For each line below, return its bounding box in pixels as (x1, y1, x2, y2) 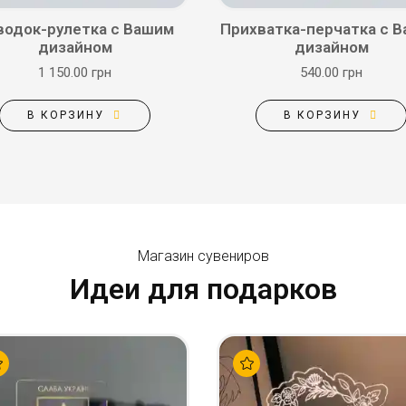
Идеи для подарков (69, 272, 337, 306)
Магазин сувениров (137, 247, 269, 265)
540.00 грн (300, 64, 362, 81)
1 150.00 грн (38, 64, 111, 81)
